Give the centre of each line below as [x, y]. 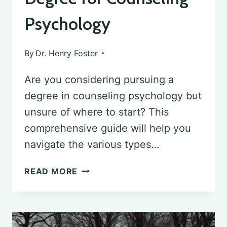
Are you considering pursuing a [99, 79]
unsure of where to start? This [97, 112]
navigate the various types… [92, 144]
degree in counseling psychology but [113, 96]
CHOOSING [101, 170]
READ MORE [51, 171]
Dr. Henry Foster [67, 53]
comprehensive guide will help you [108, 128]
